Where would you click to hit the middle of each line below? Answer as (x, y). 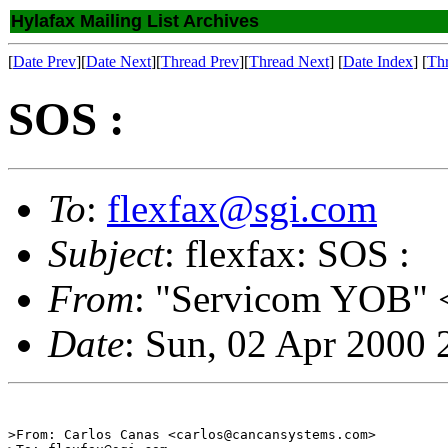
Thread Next (289, 61)
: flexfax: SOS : (287, 253)
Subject (106, 253)
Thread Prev (200, 61)
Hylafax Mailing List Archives (135, 21)
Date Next (118, 61)
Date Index (378, 61)
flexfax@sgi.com (242, 208)
